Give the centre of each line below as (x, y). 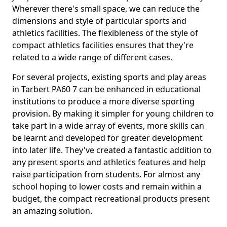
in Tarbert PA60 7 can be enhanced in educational (106, 89)
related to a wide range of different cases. (92, 57)
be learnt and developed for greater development (107, 138)
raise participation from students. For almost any (106, 174)
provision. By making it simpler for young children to (113, 113)
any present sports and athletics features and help (109, 162)
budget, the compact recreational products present (111, 199)
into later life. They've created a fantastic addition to (112, 150)
